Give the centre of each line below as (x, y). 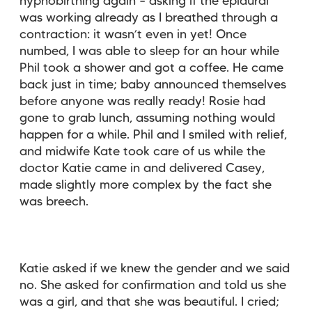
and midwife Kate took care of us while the (142, 151)
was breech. (54, 202)
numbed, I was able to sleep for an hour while (149, 51)
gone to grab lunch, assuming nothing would (147, 118)
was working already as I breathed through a (149, 18)
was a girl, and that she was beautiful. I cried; (149, 302)
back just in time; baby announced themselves (153, 85)
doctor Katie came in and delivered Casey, (142, 168)
